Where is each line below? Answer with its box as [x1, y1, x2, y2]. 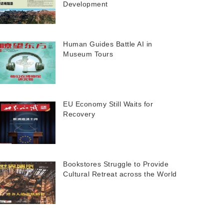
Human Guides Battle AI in [63, 40, 152, 48]
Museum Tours [63, 50, 113, 58]
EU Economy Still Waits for [63, 100, 153, 108]
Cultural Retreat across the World [63, 170, 177, 178]
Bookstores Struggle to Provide [63, 160, 168, 168]
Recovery [63, 110, 95, 118]
